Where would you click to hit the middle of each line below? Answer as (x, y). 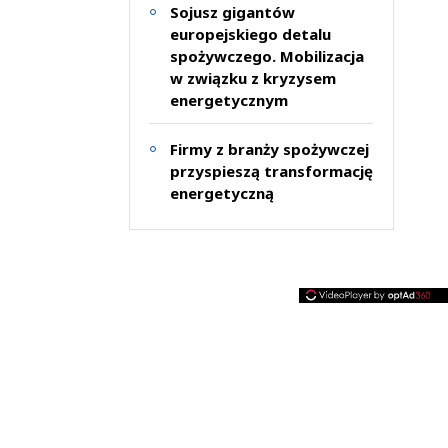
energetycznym (228, 99)
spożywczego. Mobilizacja (266, 55)
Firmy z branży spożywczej (269, 148)
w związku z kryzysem (252, 77)
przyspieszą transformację (271, 170)
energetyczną (221, 192)
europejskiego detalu (250, 33)
